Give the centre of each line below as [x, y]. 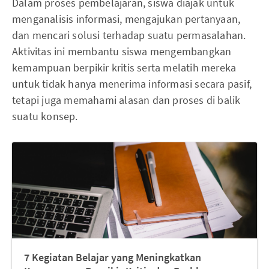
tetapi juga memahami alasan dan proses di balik [126, 100]
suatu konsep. [45, 116]
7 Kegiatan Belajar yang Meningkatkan [113, 257]
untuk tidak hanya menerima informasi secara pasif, [132, 84]
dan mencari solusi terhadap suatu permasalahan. [129, 35]
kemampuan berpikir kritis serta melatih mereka [124, 68]
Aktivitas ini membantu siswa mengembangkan [122, 51]
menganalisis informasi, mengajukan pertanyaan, [126, 19]
